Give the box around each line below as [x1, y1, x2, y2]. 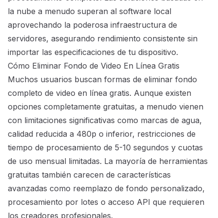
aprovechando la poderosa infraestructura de [8, 20, 177, 30]
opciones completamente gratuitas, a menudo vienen [8, 102, 203, 112]
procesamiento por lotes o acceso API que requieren [8, 197, 204, 207]
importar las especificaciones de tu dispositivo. [8, 47, 178, 57]
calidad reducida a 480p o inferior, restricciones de [8, 129, 196, 139]
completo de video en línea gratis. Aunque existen [8, 88, 191, 98]
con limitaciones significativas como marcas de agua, [8, 115, 202, 126]
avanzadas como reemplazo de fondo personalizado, [8, 183, 205, 194]
